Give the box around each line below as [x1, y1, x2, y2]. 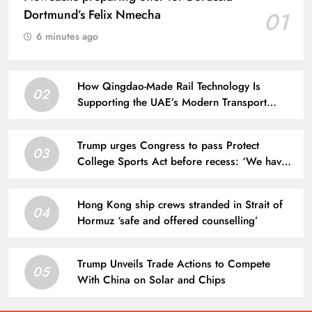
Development [77, 111, 139, 127]
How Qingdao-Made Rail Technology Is [77, 79, 260, 95]
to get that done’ [77, 170, 155, 186]
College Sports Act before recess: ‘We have [77, 154, 287, 170]
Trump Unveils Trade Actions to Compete [77, 256, 270, 272]
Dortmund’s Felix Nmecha [24, 6, 161, 24]
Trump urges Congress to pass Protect [77, 138, 259, 154]
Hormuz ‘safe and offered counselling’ [77, 213, 258, 229]
